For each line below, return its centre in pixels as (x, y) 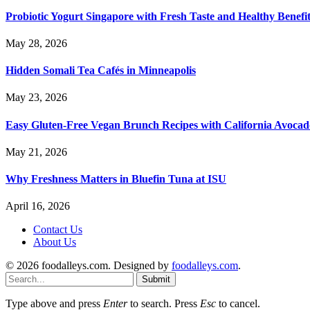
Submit (156, 280)
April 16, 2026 (38, 206)
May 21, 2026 (36, 152)
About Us (55, 242)
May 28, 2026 (36, 43)
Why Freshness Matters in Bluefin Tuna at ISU (116, 179)
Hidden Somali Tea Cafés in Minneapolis (101, 71)
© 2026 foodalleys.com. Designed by (89, 266)
